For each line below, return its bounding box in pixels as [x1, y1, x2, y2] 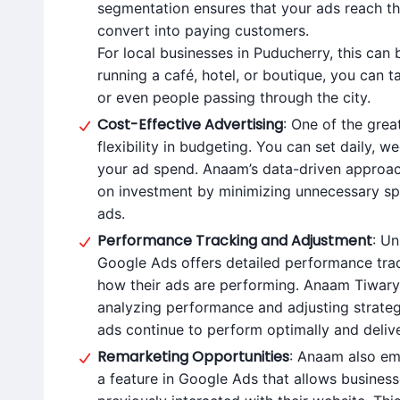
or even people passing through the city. [97, 88, 371, 106]
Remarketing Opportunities [97, 346, 289, 367]
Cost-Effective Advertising [97, 114, 283, 135]
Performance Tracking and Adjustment [97, 230, 372, 251]
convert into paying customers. [97, 21, 309, 39]
